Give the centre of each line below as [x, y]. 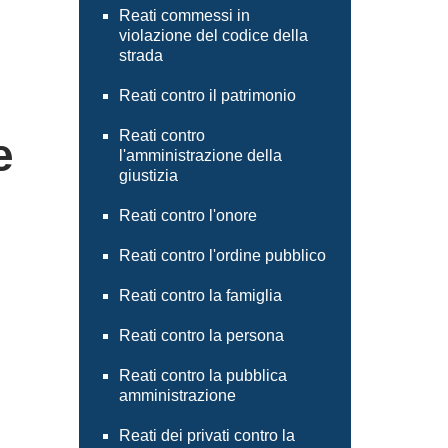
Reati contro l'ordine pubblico [222, 255]
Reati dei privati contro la [206, 435]
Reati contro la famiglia [200, 295]
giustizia [148, 175]
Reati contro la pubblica [202, 375]
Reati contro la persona [201, 335]
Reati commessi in [184, 15]
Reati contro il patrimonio [207, 95]
